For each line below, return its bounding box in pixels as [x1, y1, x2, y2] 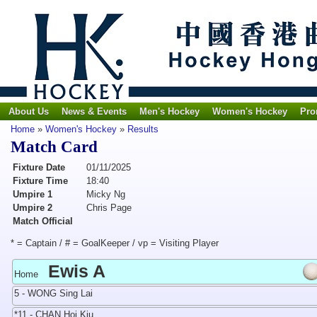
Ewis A [48, 261, 105, 281]
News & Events [62, 106, 127, 117]
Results [127, 124, 158, 134]
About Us [8, 106, 49, 117]
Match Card [11, 138, 98, 156]
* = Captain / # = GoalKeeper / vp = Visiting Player [11, 238, 219, 248]
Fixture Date [13, 162, 65, 173]
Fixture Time [13, 175, 68, 186]
